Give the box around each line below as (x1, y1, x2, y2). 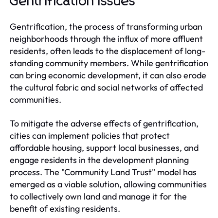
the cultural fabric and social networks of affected (10, 81, 203, 93)
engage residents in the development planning (10, 154, 189, 165)
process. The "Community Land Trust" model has (10, 166, 197, 178)
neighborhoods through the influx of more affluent (10, 33, 203, 44)
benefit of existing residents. (10, 202, 120, 214)
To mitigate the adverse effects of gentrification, (10, 117, 199, 129)
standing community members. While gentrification (10, 57, 208, 69)
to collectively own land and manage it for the (10, 190, 187, 202)
